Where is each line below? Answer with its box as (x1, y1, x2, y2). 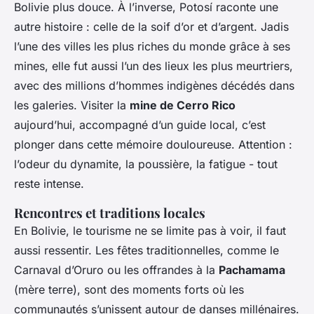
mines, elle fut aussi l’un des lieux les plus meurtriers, (14, 58, 293, 73)
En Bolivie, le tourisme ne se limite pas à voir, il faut (14, 223, 286, 238)
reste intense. (14, 176, 84, 191)
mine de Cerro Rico (130, 97, 235, 112)
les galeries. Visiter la (14, 97, 130, 112)
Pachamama (219, 262, 285, 277)
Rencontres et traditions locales (14, 203, 205, 221)
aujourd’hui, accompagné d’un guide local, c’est (14, 117, 266, 132)
